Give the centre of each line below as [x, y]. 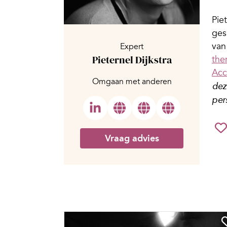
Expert [132, 47]
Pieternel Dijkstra [132, 60]
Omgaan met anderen [132, 82]
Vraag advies [132, 139]
